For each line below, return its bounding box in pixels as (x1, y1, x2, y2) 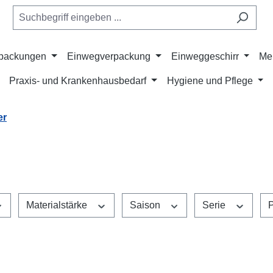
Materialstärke (26, 200, 90, 210)
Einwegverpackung (67, 51, 151, 62)
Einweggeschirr (171, 51, 239, 62)
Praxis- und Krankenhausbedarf (9, 76, 147, 86)
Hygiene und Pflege (166, 76, 253, 86)
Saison (129, 200, 163, 210)
